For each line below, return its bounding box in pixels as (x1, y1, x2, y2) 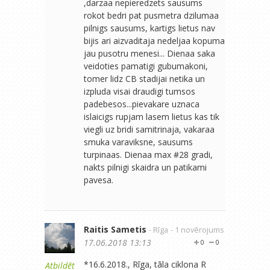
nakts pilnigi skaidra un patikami (84, 161, 207, 173)
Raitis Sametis (84, 223, 146, 235)
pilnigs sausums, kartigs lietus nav (84, 22, 215, 34)
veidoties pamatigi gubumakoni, (84, 60, 208, 72)
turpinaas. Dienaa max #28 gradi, (84, 148, 213, 160)
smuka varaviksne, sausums (84, 136, 193, 148)
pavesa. (84, 174, 113, 186)
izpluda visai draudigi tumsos (84, 85, 195, 97)
